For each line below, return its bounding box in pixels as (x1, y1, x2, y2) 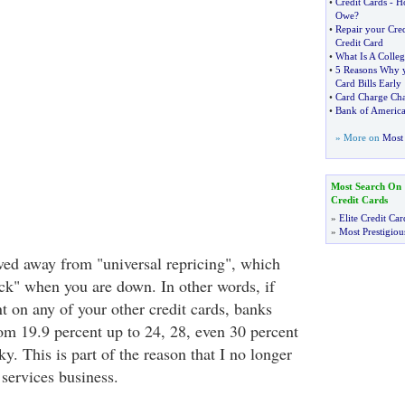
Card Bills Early (334, 78, 401, 89)
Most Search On (330, 181, 401, 192)
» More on (334, 132, 382, 143)
